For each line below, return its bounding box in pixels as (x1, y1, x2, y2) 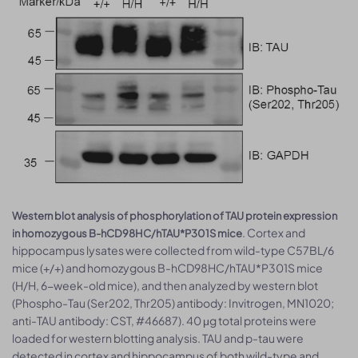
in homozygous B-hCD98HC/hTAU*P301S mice (12, 226, 242, 240)
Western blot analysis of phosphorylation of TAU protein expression (12, 209, 337, 222)
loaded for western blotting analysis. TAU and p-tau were (12, 330, 304, 345)
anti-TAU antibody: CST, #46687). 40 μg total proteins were (12, 312, 316, 328)
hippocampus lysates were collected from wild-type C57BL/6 (12, 242, 334, 257)
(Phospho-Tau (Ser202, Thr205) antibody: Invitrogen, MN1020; (12, 295, 334, 310)
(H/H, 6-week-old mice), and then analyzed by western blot (12, 277, 318, 292)
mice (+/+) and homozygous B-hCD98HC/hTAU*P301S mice (12, 260, 323, 275)
